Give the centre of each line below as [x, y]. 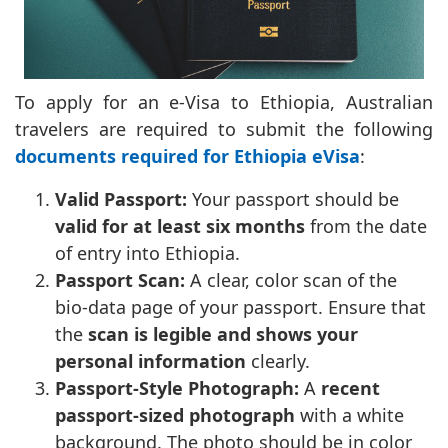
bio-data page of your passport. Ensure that [240, 307]
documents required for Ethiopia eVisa [187, 156]
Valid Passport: [123, 199]
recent [350, 388]
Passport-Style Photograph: [179, 388]
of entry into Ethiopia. [147, 253]
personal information [153, 361]
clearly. [280, 361]
